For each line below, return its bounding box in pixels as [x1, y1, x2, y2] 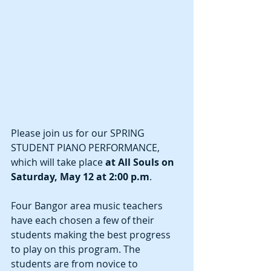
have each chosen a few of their [11, 213, 157, 227]
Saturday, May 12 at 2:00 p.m [11, 169, 149, 183]
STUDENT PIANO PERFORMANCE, [11, 140, 162, 154]
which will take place [11, 155, 103, 169]
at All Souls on [103, 155, 177, 169]
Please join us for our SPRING [11, 126, 147, 140]
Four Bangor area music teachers [11, 198, 165, 212]
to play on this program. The [11, 242, 143, 256]
